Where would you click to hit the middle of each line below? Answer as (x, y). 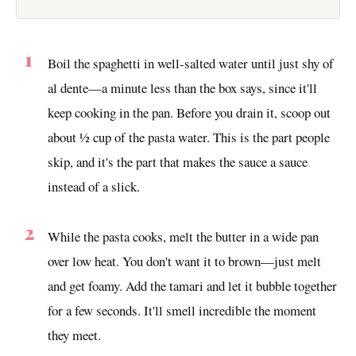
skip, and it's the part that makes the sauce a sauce (178, 161)
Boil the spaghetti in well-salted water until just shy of (191, 63)
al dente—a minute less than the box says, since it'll (182, 87)
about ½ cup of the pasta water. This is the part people (189, 137)
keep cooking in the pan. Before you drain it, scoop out (189, 112)
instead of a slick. (94, 186)
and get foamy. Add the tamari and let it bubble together (192, 285)
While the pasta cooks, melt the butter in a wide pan (183, 236)
